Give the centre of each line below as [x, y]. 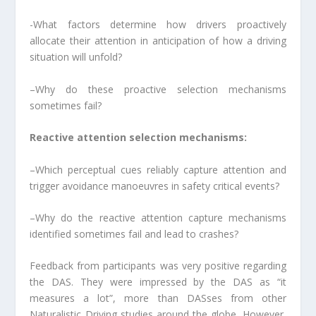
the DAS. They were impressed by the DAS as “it [158, 282]
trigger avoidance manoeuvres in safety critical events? [155, 186]
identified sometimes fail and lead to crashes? [134, 233]
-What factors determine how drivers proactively [158, 25]
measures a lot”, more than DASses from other [158, 298]
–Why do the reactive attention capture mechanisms [158, 217]
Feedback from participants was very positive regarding [158, 266]
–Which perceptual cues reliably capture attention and [158, 169]
